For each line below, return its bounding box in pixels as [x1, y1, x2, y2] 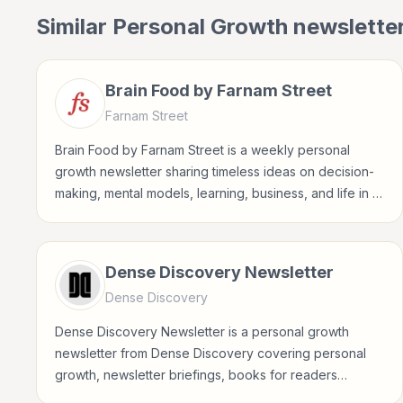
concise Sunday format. [55, 207, 194, 222]
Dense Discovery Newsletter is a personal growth [55, 324, 349, 339]
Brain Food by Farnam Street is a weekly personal [55, 142, 350, 157]
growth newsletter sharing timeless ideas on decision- [55, 164, 374, 179]
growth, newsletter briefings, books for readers [55, 367, 337, 382]
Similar [36, 13, 112, 40]
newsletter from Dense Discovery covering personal [55, 345, 366, 361]
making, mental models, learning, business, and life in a [55, 185, 380, 201]
